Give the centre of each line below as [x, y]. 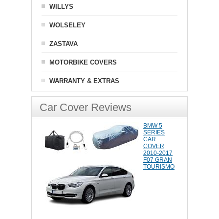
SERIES [154, 132]
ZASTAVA [64, 44]
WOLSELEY [67, 25]
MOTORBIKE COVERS [83, 62]
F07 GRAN [158, 160]
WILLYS [61, 7]
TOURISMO [159, 167]
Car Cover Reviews [86, 107]
